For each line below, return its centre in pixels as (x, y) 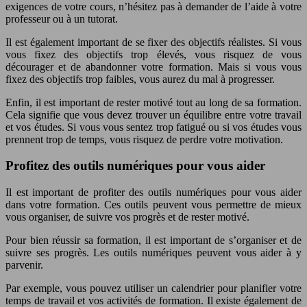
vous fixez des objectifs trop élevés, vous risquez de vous (153, 54)
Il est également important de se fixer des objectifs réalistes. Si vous (153, 42)
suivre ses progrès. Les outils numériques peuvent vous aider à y (153, 253)
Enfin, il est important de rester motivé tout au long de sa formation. (153, 102)
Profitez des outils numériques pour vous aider (135, 166)
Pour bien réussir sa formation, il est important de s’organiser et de (153, 240)
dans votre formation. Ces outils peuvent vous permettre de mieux (153, 205)
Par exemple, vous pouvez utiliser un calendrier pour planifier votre (153, 288)
